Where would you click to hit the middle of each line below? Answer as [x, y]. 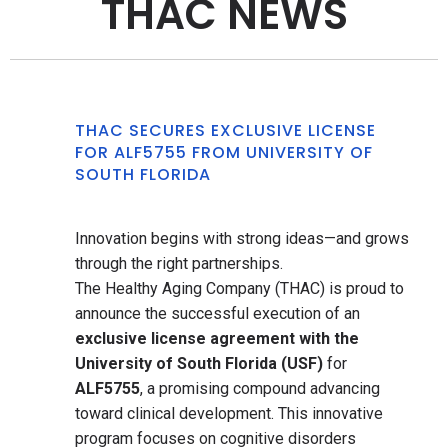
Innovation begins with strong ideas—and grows [242, 238]
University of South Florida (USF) [199, 363]
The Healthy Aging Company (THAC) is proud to [239, 288]
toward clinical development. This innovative [229, 413]
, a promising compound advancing [260, 388]
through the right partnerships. [179, 263]
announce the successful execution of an [217, 313]
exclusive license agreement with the [217, 338]
